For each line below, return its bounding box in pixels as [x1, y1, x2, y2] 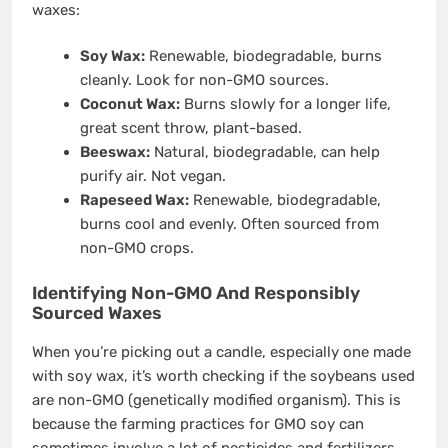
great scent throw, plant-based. [79, 119, 302, 138]
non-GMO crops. [79, 239, 194, 258]
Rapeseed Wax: [79, 191, 189, 210]
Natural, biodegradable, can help [149, 143, 380, 162]
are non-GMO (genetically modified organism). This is [32, 391, 401, 410]
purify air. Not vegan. [79, 167, 226, 186]
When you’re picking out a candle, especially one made [32, 343, 411, 362]
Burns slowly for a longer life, [179, 95, 391, 114]
